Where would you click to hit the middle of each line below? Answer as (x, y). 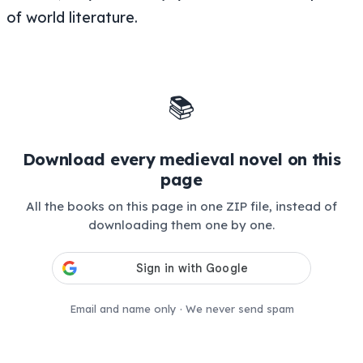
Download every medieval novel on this (181, 159)
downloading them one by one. (181, 224)
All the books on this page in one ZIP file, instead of (181, 206)
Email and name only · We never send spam (181, 309)
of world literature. (72, 17)
